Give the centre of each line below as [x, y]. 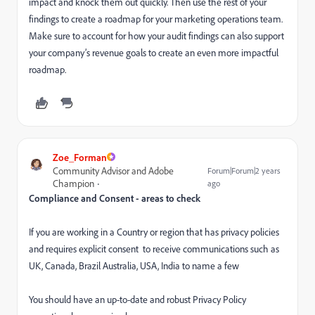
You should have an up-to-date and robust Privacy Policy [137, 299]
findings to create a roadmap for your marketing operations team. [156, 18]
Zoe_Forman [80, 157]
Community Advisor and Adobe [113, 170]
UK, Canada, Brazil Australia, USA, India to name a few [134, 265]
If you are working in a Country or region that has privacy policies [154, 231]
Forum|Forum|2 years [244, 170]
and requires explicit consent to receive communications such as [154, 248]
